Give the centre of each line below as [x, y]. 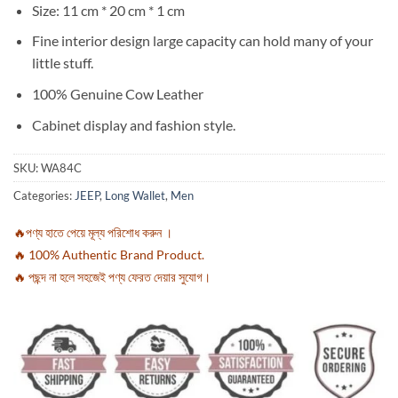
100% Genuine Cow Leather [117, 94]
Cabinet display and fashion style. [133, 124]
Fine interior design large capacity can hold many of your [202, 41]
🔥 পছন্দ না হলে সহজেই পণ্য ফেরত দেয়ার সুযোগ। [112, 277]
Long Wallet [135, 196]
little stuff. [62, 63]
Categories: [44, 196]
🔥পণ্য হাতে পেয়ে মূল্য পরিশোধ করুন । [93, 233]
